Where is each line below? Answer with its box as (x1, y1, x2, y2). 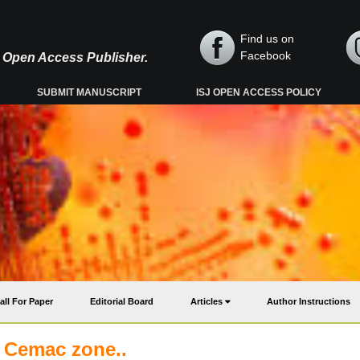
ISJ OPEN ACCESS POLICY (196, 87, 322, 98)
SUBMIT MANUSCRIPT (37, 87, 142, 98)
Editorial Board (90, 297, 153, 306)
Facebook (240, 49, 291, 62)
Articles (190, 297, 225, 306)
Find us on (240, 32, 294, 45)
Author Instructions (267, 297, 350, 306)
